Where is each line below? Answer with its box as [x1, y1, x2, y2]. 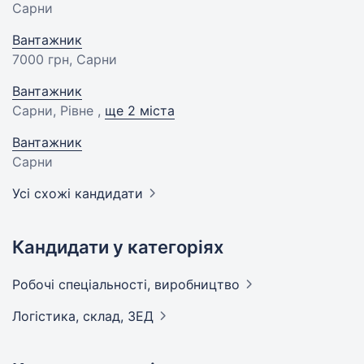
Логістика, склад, [12, 308, 128, 324]
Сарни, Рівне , [12, 102, 105, 119]
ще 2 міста [105, 102, 175, 119]
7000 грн [12, 51, 69, 67]
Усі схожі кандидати [12, 185, 143, 201]
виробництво [154, 276, 240, 292]
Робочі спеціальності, [12, 276, 154, 292]
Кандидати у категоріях [12, 236, 223, 258]
